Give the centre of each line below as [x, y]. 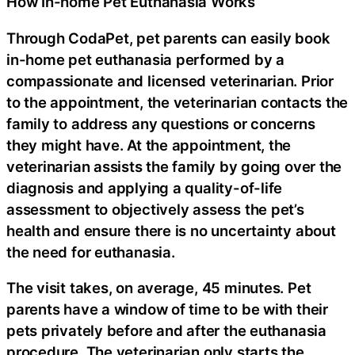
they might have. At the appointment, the [149, 145]
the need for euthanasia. [91, 252]
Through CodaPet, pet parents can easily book [168, 38]
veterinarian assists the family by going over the [174, 166]
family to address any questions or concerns [161, 123]
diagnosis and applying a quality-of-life [145, 187]
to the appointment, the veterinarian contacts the [177, 102]
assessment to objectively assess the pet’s [155, 209]
